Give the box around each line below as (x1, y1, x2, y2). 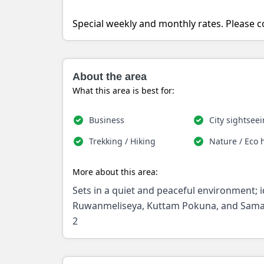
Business (89, 114, 124, 126)
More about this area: (72, 166, 158, 177)
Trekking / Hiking (89, 136, 156, 147)
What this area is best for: (72, 85, 174, 96)
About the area (72, 71, 147, 82)
